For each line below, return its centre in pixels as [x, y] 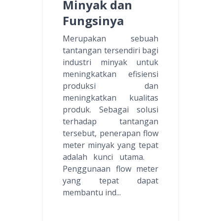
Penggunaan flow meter [110, 169]
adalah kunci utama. [110, 157]
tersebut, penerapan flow [110, 133]
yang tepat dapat [110, 181]
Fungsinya [93, 21]
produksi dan [110, 86]
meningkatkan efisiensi [110, 74]
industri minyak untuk [110, 62]
